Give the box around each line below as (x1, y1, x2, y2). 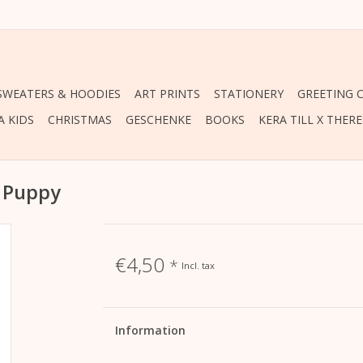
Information (114, 322, 186, 338)
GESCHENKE (126, 112, 191, 127)
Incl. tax (181, 258, 215, 271)
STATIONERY (214, 86, 284, 101)
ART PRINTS (135, 86, 200, 101)
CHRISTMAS (48, 112, 112, 127)
